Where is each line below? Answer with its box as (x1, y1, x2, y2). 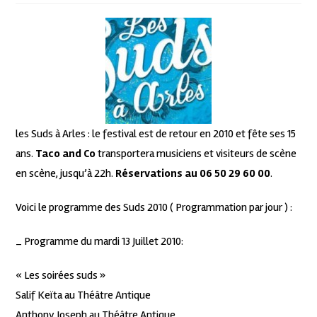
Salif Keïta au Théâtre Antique (16, 288, 151, 303)
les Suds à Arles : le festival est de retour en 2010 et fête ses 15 (16, 127, 296, 142)
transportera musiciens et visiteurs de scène (96, 146, 297, 161)
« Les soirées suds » (16, 268, 106, 283)
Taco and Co (35, 146, 96, 161)
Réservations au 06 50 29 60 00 (115, 166, 271, 181)
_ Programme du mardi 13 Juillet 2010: (16, 234, 184, 249)
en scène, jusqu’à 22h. (16, 166, 116, 181)
